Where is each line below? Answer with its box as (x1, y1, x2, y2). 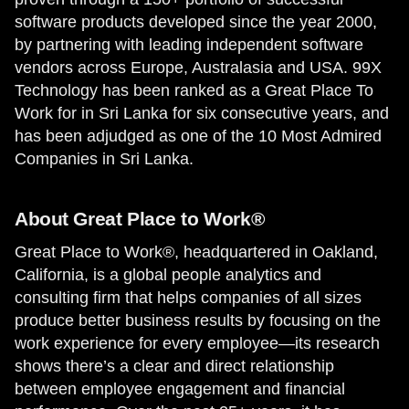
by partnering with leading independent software (15, 36, 363, 54)
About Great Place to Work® (15, 208, 265, 229)
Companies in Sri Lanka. (15, 150, 194, 168)
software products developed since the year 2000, (15, 13, 377, 31)
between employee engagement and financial (15, 380, 345, 398)
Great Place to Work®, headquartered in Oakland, (15, 243, 378, 261)
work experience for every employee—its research (15, 334, 380, 352)
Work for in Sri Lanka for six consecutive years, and (15, 104, 389, 122)
